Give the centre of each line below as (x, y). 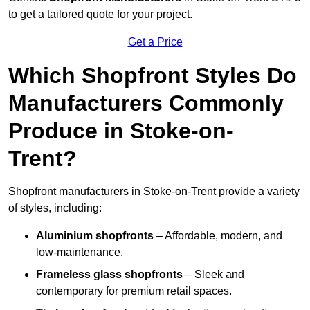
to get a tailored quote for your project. (100, 15)
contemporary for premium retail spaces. (134, 291)
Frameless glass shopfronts (109, 275)
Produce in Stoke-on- (121, 131)
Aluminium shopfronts (95, 236)
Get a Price (155, 42)
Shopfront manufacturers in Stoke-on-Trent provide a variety (154, 192)
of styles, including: (55, 208)
